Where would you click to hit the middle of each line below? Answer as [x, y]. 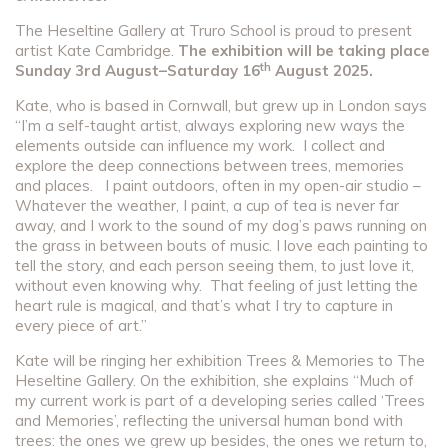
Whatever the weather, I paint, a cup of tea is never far [207, 206]
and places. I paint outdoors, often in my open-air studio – [218, 186]
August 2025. [322, 71]
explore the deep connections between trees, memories [209, 166]
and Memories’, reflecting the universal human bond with [209, 421]
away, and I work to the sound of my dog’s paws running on [221, 226]
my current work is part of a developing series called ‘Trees [220, 401]
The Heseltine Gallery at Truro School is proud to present [213, 31]
